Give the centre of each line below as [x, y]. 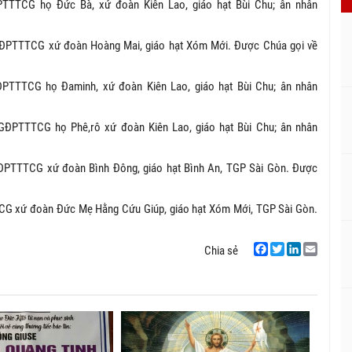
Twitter [286, 264]
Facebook [277, 264]
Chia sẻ [221, 250]
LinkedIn [306, 264]
